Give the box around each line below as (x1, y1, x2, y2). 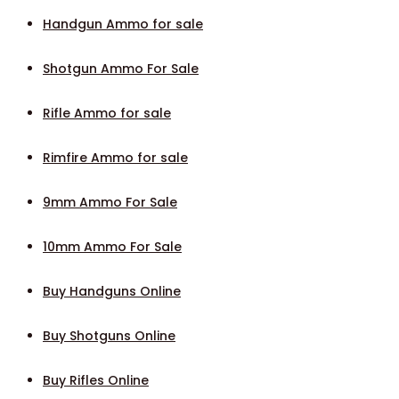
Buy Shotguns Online (43, 327, 175, 346)
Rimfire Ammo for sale (43, 149, 188, 167)
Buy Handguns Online (43, 282, 181, 301)
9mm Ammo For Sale (43, 193, 177, 212)
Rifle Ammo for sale (43, 104, 171, 123)
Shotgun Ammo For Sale (43, 60, 199, 78)
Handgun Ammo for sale (43, 15, 203, 34)
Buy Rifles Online (43, 371, 149, 390)
